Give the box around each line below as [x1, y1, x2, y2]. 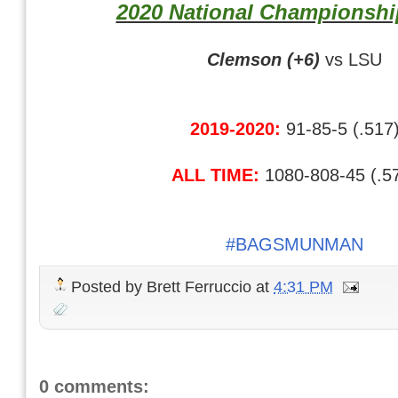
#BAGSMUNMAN [226, 233, 363, 254]
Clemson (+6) [207, 48, 320, 69]
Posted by [71, 276, 147, 296]
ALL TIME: [171, 163, 259, 185]
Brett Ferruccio [147, 276, 251, 296]
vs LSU [320, 48, 382, 69]
